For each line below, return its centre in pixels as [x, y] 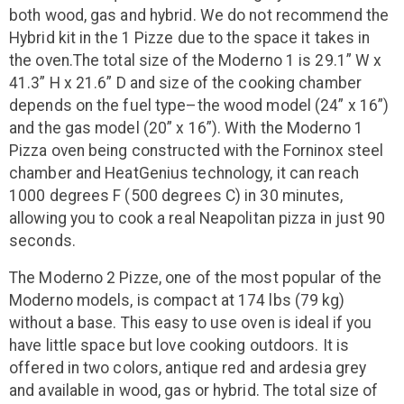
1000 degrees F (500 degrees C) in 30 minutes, [176, 195]
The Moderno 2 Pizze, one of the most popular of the [196, 277]
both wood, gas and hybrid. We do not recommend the [199, 15]
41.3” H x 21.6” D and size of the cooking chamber [185, 83]
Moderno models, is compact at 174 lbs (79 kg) [177, 300]
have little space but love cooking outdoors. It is [179, 345]
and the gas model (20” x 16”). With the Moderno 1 [186, 128]
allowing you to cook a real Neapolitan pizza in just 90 [197, 218]
